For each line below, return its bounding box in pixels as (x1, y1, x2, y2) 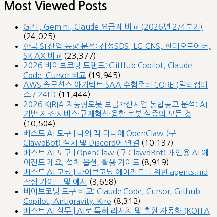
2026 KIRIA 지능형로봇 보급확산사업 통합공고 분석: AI (23, 100, 207, 108)
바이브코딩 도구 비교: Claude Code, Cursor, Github (23, 187, 200, 195)
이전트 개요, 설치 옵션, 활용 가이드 (23, 158, 139, 166)
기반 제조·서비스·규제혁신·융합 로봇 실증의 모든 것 (23, 110, 191, 118)
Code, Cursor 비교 (23, 71, 86, 79)
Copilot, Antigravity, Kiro (23, 197, 111, 205)
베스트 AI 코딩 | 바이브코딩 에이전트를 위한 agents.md (23, 168, 208, 176)
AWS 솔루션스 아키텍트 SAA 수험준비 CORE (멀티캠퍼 (23, 81, 208, 89)
